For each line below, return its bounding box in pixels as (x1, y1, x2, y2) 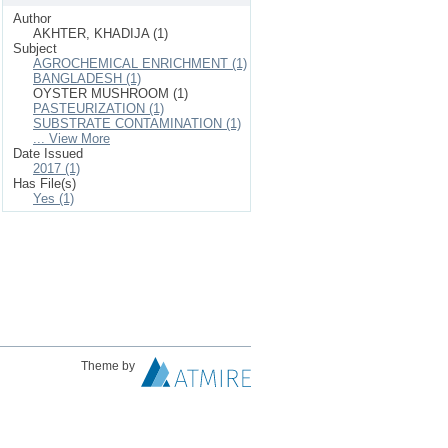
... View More (33, 131, 110, 146)
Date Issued (13, 146, 83, 161)
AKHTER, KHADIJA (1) (33, 26, 168, 41)
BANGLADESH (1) (33, 71, 141, 86)
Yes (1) (33, 191, 74, 206)
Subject (13, 41, 57, 56)
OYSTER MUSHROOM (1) (33, 86, 188, 101)
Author (13, 11, 51, 26)
